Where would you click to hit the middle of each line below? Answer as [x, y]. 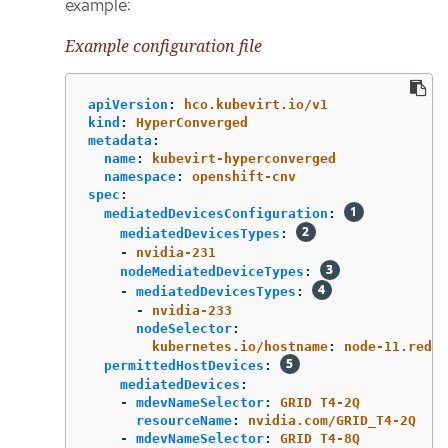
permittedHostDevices [184, 366]
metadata [120, 141]
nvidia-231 [176, 253]
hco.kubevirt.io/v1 [256, 105]
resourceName [184, 421]
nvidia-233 [192, 311]
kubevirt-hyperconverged [244, 159]
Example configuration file [163, 45]
